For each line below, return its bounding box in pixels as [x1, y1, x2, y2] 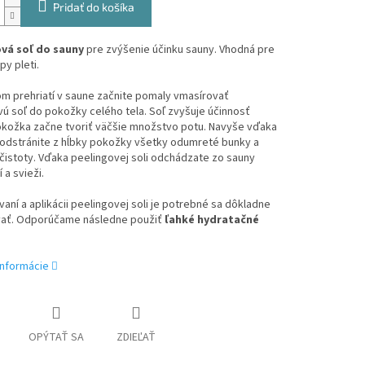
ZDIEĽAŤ [116, 329, 156, 346]
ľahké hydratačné [164, 212, 259, 229]
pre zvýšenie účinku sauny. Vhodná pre [83, 42, 275, 59]
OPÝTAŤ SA [28, 329, 84, 346]
